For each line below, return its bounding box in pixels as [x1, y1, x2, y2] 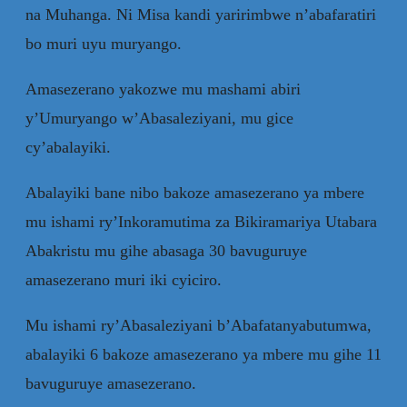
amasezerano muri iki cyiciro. [25, 270, 222, 289]
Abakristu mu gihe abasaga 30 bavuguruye [25, 241, 307, 260]
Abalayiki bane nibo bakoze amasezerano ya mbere [25, 183, 364, 202]
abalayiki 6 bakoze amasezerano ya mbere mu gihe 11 [25, 344, 382, 363]
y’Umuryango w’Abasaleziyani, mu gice [25, 108, 293, 127]
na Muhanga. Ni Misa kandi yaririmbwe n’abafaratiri [25, 5, 376, 24]
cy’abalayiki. [25, 137, 111, 156]
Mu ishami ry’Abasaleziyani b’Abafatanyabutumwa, [25, 315, 372, 334]
